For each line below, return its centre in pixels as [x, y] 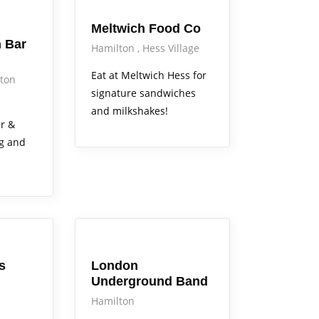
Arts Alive [104, 234]
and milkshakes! [129, 110]
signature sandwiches [143, 93]
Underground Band [149, 281]
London [114, 265]
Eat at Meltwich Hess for [148, 75]
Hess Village [171, 48]
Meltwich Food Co [146, 28]
